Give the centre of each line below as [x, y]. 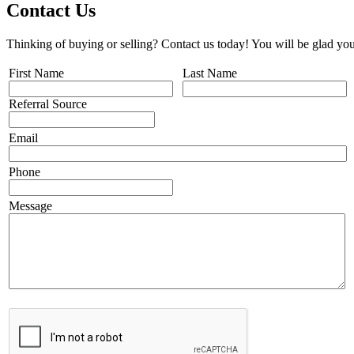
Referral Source [48, 104]
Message [30, 205]
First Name [36, 73]
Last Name [210, 73]
